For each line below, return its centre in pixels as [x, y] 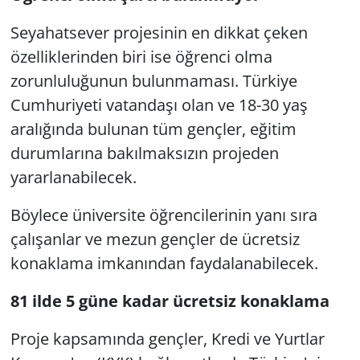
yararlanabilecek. [73, 177]
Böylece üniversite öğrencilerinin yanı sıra [164, 215]
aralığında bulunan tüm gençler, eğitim [153, 129]
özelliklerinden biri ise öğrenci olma [141, 56]
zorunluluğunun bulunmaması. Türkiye [153, 80]
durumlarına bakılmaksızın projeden [144, 153]
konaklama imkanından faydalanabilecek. [164, 263]
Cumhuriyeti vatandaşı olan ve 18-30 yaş [159, 104]
